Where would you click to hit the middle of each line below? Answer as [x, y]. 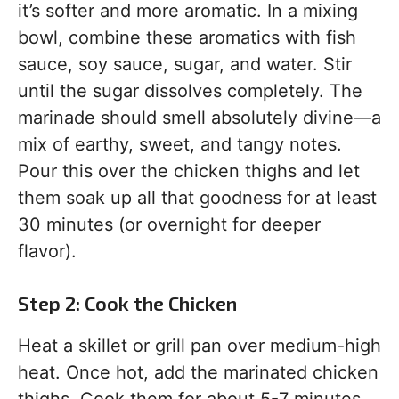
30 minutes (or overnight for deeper [169, 225]
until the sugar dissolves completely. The [190, 91]
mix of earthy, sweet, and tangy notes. [180, 145]
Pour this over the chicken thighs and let [189, 171]
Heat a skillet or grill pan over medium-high [199, 346]
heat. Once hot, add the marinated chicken [198, 373]
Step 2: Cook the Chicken [127, 303]
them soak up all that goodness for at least [197, 198]
